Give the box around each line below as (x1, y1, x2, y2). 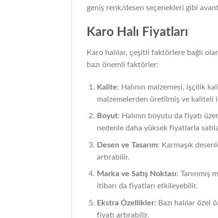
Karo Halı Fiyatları (87, 25, 188, 38)
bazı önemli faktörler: (87, 60, 159, 69)
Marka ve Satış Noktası (96, 170, 177, 178)
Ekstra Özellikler (96, 199, 154, 207)
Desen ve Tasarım (96, 141, 158, 149)
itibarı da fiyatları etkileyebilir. (96, 182, 198, 190)
